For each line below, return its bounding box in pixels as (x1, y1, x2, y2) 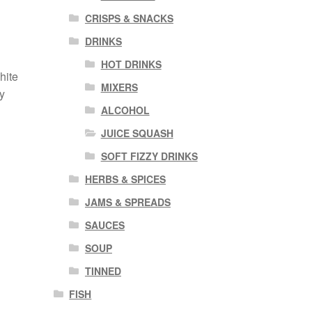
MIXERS (100, 79, 138, 94)
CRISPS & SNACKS (84, 10, 173, 25)
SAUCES (84, 217, 125, 232)
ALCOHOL (100, 102, 150, 117)
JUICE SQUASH (100, 125, 173, 140)
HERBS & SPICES (84, 171, 166, 186)
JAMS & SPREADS (84, 194, 171, 209)
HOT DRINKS (100, 56, 162, 71)
